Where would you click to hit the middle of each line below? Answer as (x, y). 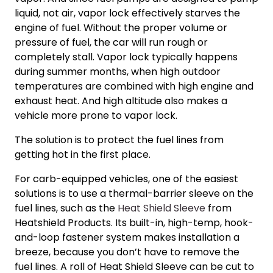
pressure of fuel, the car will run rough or (111, 43)
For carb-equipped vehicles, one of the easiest (126, 179)
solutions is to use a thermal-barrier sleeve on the (134, 194)
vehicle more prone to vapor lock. (96, 116)
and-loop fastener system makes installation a (127, 238)
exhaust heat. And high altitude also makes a (121, 101)
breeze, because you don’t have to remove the (127, 252)
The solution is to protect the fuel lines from (119, 140)
